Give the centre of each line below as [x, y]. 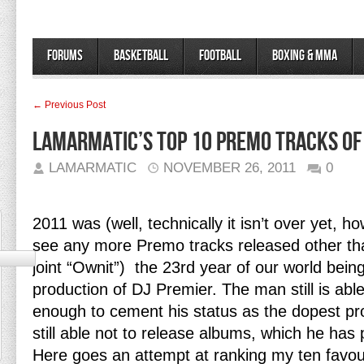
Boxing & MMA [305, 56]
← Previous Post [69, 105]
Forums [65, 56]
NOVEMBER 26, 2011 [230, 168]
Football [220, 56]
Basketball [141, 56]
